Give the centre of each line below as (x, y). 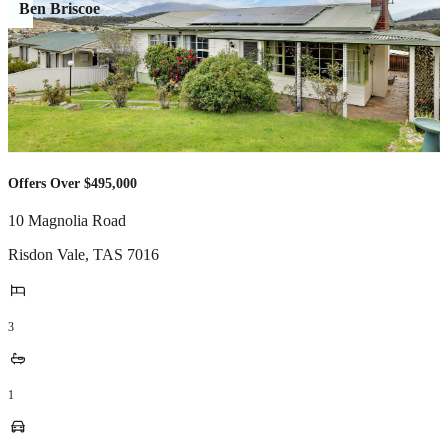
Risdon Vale (46, 255)
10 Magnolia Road (67, 221)
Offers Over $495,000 (72, 184)
